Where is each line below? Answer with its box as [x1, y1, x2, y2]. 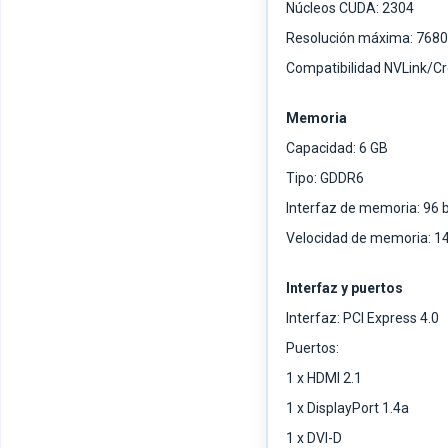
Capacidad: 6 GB [286, 140, 388, 157]
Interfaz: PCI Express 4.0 [286, 310, 439, 327]
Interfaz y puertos [286, 280, 403, 297]
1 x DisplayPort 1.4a [286, 400, 409, 417]
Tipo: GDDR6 [286, 170, 364, 187]
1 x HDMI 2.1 [286, 370, 362, 387]
